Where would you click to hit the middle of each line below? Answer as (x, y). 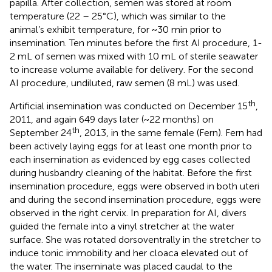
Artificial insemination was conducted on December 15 (129, 106)
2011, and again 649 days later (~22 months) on (112, 119)
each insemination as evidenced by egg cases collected (130, 159)
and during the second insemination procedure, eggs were (135, 199)
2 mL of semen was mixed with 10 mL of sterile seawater (134, 56)
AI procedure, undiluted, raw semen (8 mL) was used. (124, 83)
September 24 (41, 132)
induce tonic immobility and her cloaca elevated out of (129, 253)
